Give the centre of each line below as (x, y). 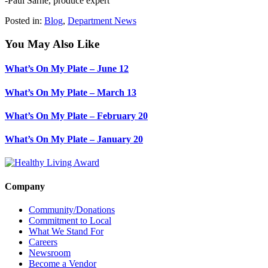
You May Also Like (52, 44)
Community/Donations (72, 209)
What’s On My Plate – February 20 (76, 115)
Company (25, 186)
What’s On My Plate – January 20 (74, 139)
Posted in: (25, 21)
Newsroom (50, 252)
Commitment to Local (70, 220)
